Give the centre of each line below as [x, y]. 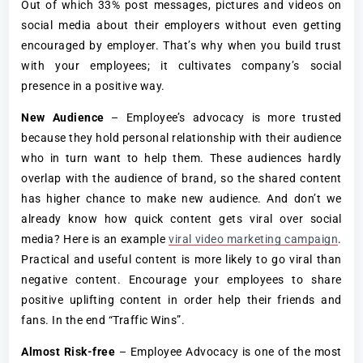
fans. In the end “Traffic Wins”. [103, 320]
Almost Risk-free [70, 351]
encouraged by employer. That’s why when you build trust [181, 45]
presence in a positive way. [93, 85]
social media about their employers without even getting [181, 25]
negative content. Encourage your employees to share [181, 279]
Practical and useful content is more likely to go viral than [181, 259]
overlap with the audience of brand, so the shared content [181, 178]
